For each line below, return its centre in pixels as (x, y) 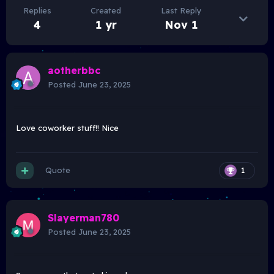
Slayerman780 (83, 218)
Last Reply (181, 11)
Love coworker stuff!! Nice (67, 128)
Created (106, 11)
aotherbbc (74, 71)
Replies (38, 11)
